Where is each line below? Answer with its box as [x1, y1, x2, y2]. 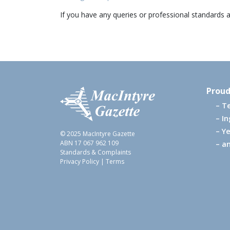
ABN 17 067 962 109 [60, 139, 119, 147]
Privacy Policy [60, 157, 99, 166]
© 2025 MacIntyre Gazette [60, 129, 135, 138]
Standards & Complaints [60, 148, 131, 157]
